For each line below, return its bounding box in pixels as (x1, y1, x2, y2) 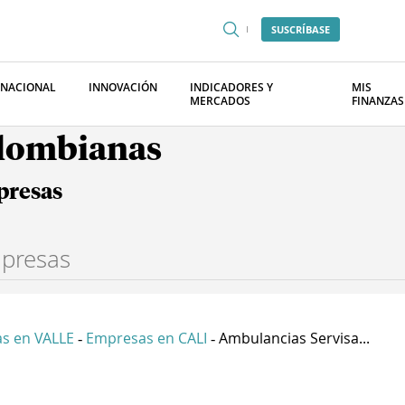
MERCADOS (190, 93, 250, 108)
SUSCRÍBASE (271, 23, 330, 36)
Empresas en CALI (86, 328, 207, 348)
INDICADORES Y (190, 80, 273, 95)
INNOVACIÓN (89, 80, 157, 95)
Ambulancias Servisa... (219, 328, 370, 348)
